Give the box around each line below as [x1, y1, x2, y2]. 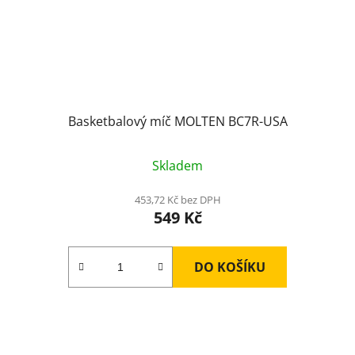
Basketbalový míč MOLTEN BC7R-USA [67, 112, 288, 130]
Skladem [152, 156, 203, 174]
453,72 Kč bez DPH [134, 192, 221, 207]
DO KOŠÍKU [194, 258, 265, 276]
